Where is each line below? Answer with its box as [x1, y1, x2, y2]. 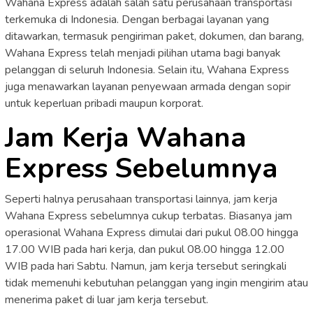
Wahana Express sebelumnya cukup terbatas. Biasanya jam [5, 208, 292, 224]
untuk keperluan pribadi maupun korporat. [5, 95, 203, 111]
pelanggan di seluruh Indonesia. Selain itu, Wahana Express [5, 61, 289, 78]
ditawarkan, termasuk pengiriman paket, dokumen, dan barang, [5, 28, 304, 44]
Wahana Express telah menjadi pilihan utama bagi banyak [5, 45, 281, 61]
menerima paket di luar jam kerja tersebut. [5, 291, 208, 307]
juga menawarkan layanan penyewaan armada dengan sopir [5, 78, 291, 94]
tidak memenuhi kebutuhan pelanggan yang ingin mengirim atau [5, 275, 308, 291]
